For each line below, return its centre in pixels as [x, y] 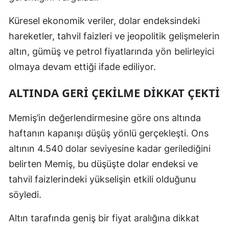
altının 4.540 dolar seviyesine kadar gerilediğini [110, 148]
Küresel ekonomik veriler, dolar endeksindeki [104, 20]
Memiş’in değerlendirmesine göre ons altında [105, 118]
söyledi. [25, 194]
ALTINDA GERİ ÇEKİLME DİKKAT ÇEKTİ [114, 92]
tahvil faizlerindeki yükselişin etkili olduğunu [102, 179]
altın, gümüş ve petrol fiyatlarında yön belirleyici [111, 51]
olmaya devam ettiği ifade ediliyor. [82, 66]
